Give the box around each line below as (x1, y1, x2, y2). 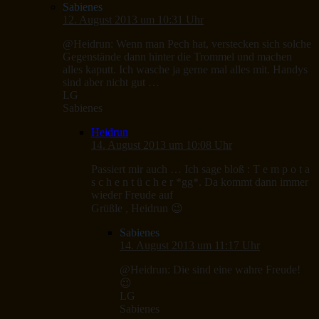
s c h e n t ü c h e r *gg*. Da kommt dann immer (91, 176, 308, 189)
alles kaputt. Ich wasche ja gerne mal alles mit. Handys (63, 63, 308, 76)
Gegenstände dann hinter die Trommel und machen (63, 51, 292, 63)
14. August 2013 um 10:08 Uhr (91, 139, 232, 152)
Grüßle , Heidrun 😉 (91, 202, 183, 215)
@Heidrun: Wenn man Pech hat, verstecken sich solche (63, 38, 311, 51)
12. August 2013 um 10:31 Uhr (63, 14, 204, 26)
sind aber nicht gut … (63, 76, 159, 89)
